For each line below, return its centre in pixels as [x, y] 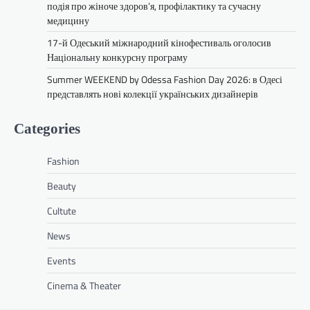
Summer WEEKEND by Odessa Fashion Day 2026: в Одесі [165, 79]
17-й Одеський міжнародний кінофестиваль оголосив [159, 42]
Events [62, 260]
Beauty [62, 185]
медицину [68, 20]
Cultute [62, 210]
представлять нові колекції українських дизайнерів [153, 93]
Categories [47, 128]
